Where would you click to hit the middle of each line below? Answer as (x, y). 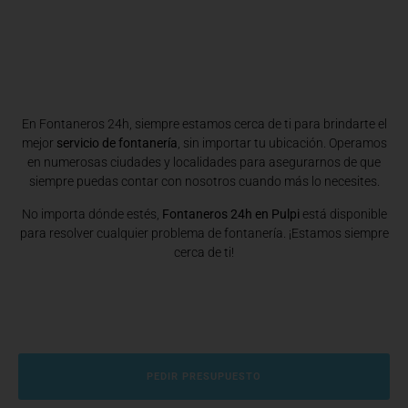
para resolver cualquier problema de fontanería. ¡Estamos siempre (204, 233)
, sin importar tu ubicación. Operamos (282, 143)
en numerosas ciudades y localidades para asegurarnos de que (204, 163)
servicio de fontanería (117, 143)
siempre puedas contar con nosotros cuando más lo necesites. (204, 182)
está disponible (343, 214)
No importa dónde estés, (92, 214)
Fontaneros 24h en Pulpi (230, 214)
